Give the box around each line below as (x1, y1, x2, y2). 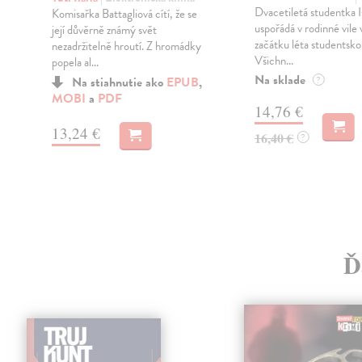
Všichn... (254, 52, 293, 70)
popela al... (51, 53, 99, 71)
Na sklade (254, 70, 305, 90)
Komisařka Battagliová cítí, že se (51, 4, 197, 23)
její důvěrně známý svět (51, 20, 157, 39)
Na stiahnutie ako (71, 72, 166, 92)
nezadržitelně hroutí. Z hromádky (51, 36, 201, 55)
